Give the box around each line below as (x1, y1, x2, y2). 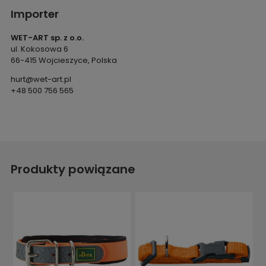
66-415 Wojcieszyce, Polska (10, 54, 117, 66)
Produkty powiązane (10, 160, 135, 178)
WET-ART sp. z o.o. (10, 31, 84, 43)
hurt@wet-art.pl (10, 73, 71, 85)
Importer (10, 6, 59, 21)
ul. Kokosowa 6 (10, 43, 68, 55)
